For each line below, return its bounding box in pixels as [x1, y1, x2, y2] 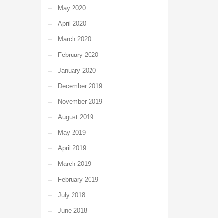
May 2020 [57, 4, 86, 12]
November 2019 [57, 98, 102, 105]
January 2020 [57, 67, 96, 74]
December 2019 [57, 82, 102, 90]
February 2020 [57, 51, 98, 58]
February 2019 [57, 176, 98, 183]
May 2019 [57, 129, 86, 136]
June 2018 [57, 207, 87, 214]
